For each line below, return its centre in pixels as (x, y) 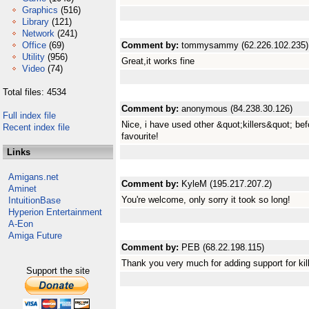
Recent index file (36, 127)
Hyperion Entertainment (55, 212)
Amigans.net (33, 177)
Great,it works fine (158, 61)
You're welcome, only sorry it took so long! (206, 200)
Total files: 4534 (34, 92)
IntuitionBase (34, 200)
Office (34, 45)
